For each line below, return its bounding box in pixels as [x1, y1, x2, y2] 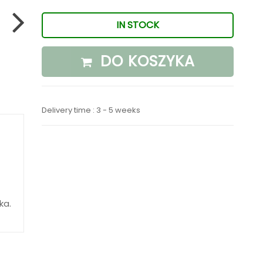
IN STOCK [116, 18, 160, 32]
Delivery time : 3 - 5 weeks [42, 104, 141, 116]
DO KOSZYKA [100, 51, 195, 72]
